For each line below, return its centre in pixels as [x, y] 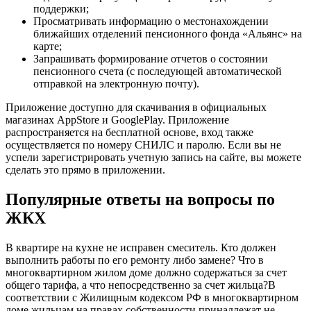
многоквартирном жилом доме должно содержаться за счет [146, 272]
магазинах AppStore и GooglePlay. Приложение [117, 120]
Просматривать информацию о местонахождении [151, 22]
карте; [48, 47]
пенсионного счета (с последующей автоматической [158, 72]
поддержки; [61, 9]
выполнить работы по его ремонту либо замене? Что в [135, 260]
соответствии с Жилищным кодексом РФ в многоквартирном [152, 297]
